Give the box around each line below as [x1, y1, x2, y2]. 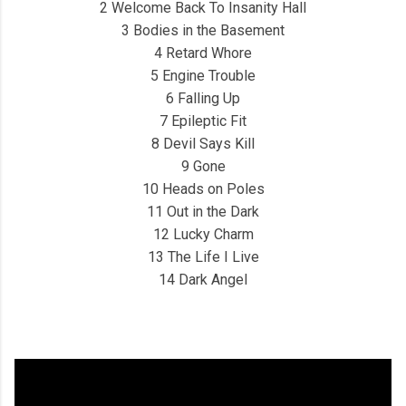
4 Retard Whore [154, 44, 252, 62]
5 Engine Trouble [150, 67, 256, 84]
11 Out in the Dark [147, 203, 259, 220]
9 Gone [180, 158, 226, 175]
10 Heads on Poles [141, 180, 265, 198]
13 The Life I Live [147, 248, 259, 266]
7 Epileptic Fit [159, 112, 246, 130]
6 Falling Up [166, 90, 240, 107]
